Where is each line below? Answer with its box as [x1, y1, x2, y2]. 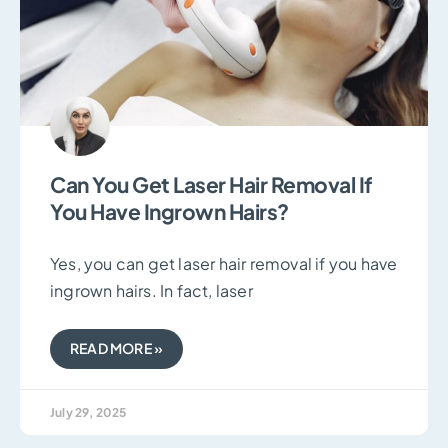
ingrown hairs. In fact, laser [50, 279, 253, 301]
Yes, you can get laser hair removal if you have [50, 252, 398, 274]
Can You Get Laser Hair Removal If [50, 170, 373, 198]
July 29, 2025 [50, 404, 127, 420]
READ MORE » [70, 338, 164, 357]
